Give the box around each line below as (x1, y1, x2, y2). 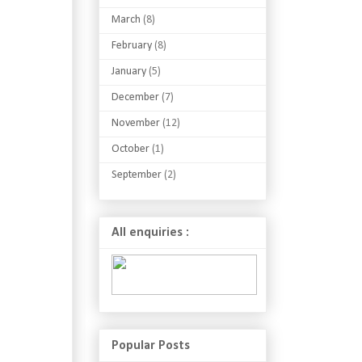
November (112, 116, 160, 129)
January (112, 65, 146, 78)
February (112, 39, 152, 52)
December (112, 90, 159, 103)
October (112, 142, 149, 155)
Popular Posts (112, 339, 190, 352)
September (112, 168, 162, 181)
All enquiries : (112, 226, 189, 240)
